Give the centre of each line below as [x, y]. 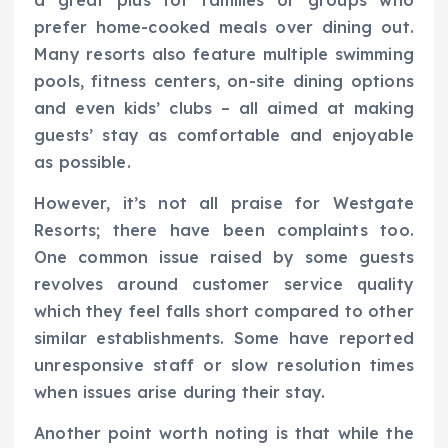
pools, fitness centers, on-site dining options [224, 80]
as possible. [82, 161]
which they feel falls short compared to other [224, 310]
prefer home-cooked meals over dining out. [224, 26]
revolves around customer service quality [224, 283]
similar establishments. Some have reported [224, 337]
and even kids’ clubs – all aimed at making [224, 107]
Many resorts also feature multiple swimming [224, 53]
